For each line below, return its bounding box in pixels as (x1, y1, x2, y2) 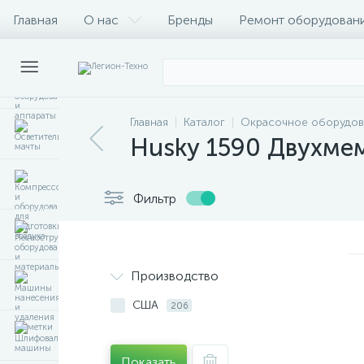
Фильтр (133, 190, 176, 206)
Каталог (184, 115, 225, 129)
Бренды (167, 11, 213, 28)
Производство (131, 268, 219, 284)
